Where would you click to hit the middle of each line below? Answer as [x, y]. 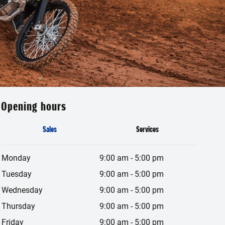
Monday [16, 158]
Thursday [18, 206]
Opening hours [34, 106]
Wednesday [22, 190]
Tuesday [17, 174]
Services [148, 129]
